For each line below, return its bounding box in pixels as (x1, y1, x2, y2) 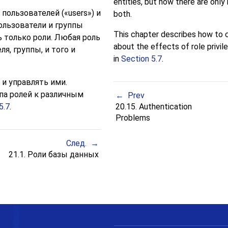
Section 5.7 (121, 54, 162, 64)
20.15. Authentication (115, 102, 192, 112)
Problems (115, 113, 152, 123)
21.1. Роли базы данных (6, 150, 99, 160)
